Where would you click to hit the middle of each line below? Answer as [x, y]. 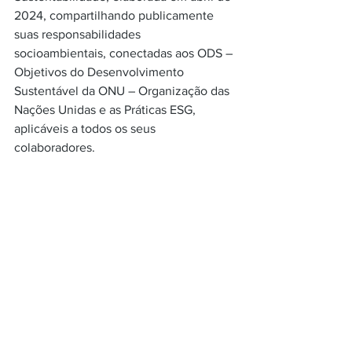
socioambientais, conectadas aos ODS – [125, 53]
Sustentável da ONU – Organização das [123, 91]
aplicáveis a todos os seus [86, 128]
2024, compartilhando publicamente [115, 15]
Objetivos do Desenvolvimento [101, 72]
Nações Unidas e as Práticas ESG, [106, 110]
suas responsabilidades [79, 34]
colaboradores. [55, 147]
